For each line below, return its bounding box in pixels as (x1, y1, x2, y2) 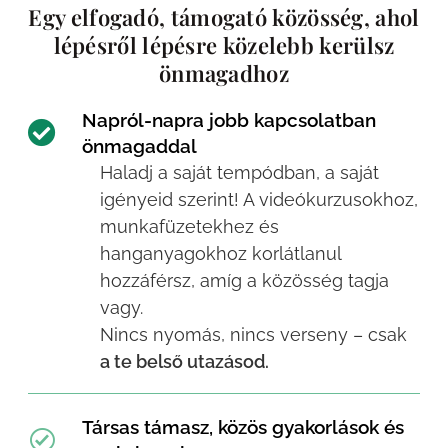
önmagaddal (82, 135, 197, 158)
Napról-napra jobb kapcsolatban (82, 109, 376, 132)
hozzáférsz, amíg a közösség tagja (100, 270, 389, 292)
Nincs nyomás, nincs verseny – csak (100, 324, 407, 346)
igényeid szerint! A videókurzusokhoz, (100, 189, 418, 211)
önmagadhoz (158, 58, 289, 89)
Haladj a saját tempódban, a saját (100, 162, 379, 184)
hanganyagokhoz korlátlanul (100, 243, 341, 265)
